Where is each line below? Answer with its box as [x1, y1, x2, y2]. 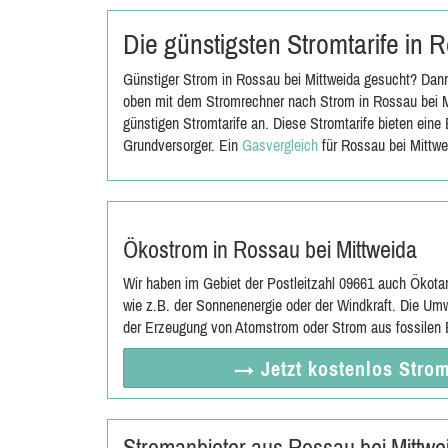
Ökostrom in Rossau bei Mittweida [123, 236, 417, 263]
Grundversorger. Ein [123, 136, 242, 154]
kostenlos [307, 357, 399, 380]
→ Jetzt [233, 357, 308, 380]
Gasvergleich [242, 136, 318, 154]
